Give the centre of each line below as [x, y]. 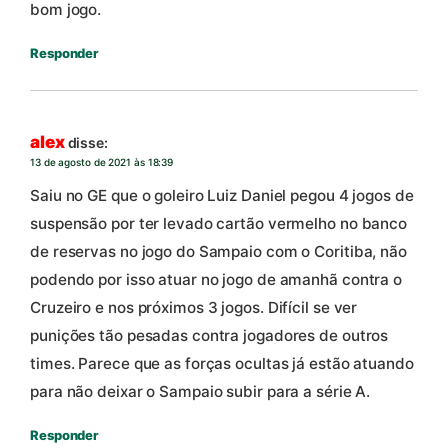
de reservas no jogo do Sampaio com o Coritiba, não [218, 252]
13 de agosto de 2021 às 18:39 [102, 161]
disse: [87, 142]
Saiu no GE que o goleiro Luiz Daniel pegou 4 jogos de [222, 196]
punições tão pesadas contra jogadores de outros [209, 336]
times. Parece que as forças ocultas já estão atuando [222, 364]
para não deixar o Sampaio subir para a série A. [200, 392]
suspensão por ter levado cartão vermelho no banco [219, 224]
